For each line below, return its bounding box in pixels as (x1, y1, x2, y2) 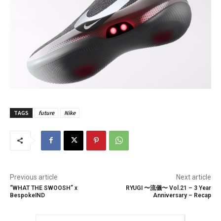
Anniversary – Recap (152, 191, 211, 199)
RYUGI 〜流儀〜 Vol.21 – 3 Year (125, 184, 211, 191)
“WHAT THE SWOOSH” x (10, 184, 77, 191)
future (38, 109, 54, 116)
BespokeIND (10, 191, 45, 199)
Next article (176, 173, 211, 181)
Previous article (10, 173, 58, 181)
